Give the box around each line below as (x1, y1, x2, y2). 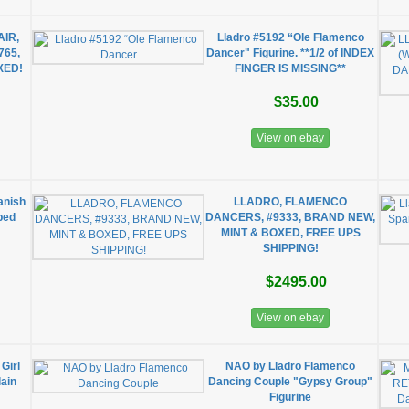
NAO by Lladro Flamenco (225, 360, 356, 372)
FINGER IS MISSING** (235, 62, 347, 75)
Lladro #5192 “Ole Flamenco (216, 31, 364, 44)
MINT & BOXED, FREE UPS (220, 226, 361, 239)
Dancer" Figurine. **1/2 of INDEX (206, 47, 375, 59)
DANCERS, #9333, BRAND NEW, (205, 211, 376, 224)
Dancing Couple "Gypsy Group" (208, 375, 373, 388)
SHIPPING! (262, 242, 319, 255)
